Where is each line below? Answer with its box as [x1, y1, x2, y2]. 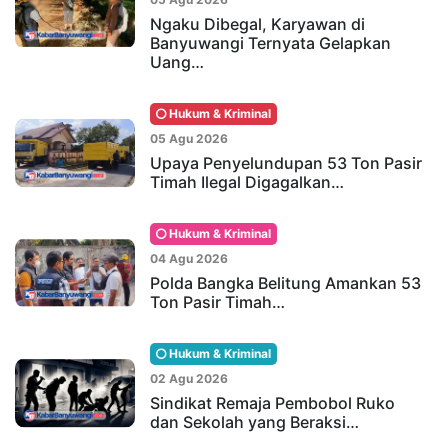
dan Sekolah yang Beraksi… [150, 411, 359, 432]
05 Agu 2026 [150, 130, 228, 146]
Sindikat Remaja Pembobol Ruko [150, 392, 395, 413]
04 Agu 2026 [150, 250, 228, 266]
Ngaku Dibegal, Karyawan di [150, 13, 365, 34]
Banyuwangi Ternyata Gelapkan [150, 32, 391, 53]
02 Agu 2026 [150, 370, 228, 386]
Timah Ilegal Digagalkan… [150, 171, 344, 192]
